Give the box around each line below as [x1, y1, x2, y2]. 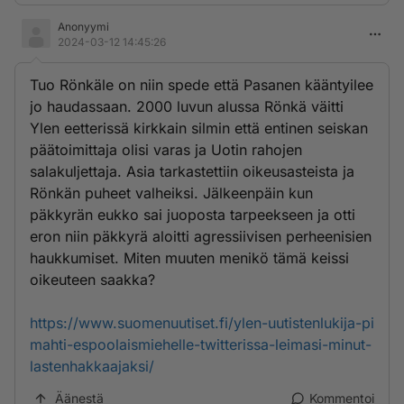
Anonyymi [58, 20, 109, 33]
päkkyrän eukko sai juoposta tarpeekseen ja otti [30, 206, 355, 224]
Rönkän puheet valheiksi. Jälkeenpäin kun [30, 184, 313, 202]
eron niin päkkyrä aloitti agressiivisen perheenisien [30, 227, 372, 245]
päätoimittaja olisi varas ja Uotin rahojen [30, 141, 302, 159]
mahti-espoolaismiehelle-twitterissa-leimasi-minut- [30, 335, 372, 353]
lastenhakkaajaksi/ [30, 357, 154, 375]
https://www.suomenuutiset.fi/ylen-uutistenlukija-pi [30, 314, 374, 332]
